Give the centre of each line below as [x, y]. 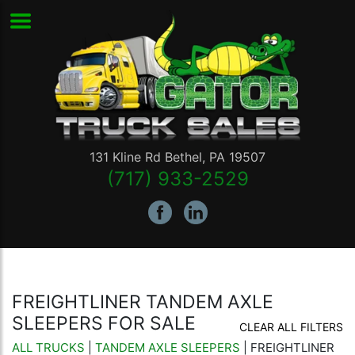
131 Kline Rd [125, 157]
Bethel [183, 157]
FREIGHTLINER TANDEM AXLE [143, 302]
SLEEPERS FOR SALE [104, 324]
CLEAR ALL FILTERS [291, 327]
